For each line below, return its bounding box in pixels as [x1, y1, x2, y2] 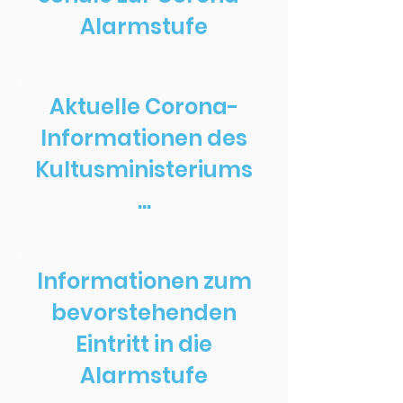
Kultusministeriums [35, 155, 253, 184]
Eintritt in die [76, 329, 212, 359]
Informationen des [40, 123, 247, 153]
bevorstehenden [51, 298, 237, 327]
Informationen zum [36, 266, 252, 296]
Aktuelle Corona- [49, 92, 238, 121]
